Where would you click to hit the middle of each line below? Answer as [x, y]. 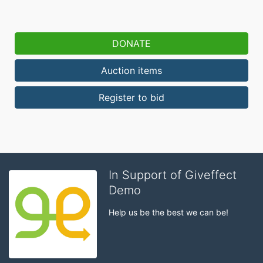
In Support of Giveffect [173, 175]
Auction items [131, 70]
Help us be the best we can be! [168, 212]
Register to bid [131, 97]
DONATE [131, 43]
